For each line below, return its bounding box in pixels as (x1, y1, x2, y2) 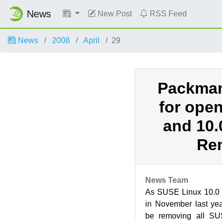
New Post (95, 9, 132, 18)
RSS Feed (147, 9, 187, 18)
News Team (145, 176, 188, 184)
